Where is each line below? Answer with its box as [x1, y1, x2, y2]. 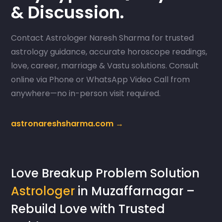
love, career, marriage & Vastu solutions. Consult [11, 60, 199, 72]
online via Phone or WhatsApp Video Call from [11, 74, 190, 86]
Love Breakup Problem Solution [11, 165, 200, 182]
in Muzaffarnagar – [75, 183, 195, 200]
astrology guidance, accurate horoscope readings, [11, 46, 208, 58]
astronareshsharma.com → [11, 118, 124, 130]
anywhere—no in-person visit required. [11, 88, 161, 100]
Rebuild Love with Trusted [11, 201, 166, 218]
